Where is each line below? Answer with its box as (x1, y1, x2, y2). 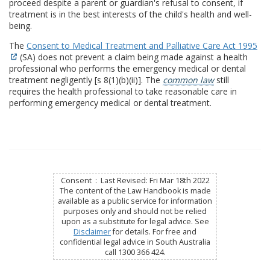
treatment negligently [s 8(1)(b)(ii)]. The (9, 74, 163, 86)
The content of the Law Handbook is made (59, 186, 211, 196)
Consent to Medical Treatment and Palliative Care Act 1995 (27, 40, 257, 52)
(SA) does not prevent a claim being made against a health (17, 51, 248, 63)
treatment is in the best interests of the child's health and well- (9, 8, 252, 20)
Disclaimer (74, 227, 111, 237)
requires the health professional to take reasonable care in (9, 86, 237, 98)
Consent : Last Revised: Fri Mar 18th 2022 (60, 175, 210, 186)
